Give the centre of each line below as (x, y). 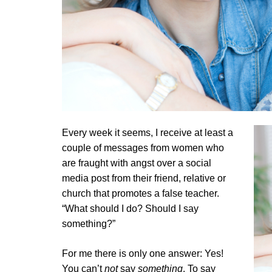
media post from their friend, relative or (144, 178)
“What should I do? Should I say (130, 209)
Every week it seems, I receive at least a (148, 133)
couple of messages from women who (143, 148)
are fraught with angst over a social (137, 163)
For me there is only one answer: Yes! (143, 253)
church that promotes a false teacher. (141, 193)
